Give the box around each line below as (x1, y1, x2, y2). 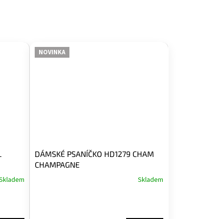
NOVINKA (38, 47, 66, 57)
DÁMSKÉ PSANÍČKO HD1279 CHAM (34, 149, 154, 158)
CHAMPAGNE (34, 159, 80, 169)
